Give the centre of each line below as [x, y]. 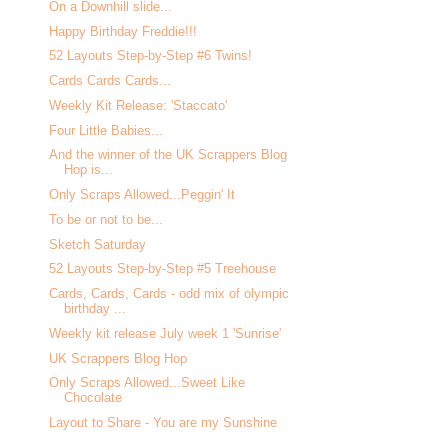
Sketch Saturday [98, 244]
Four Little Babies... [106, 130]
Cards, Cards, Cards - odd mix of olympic [169, 293]
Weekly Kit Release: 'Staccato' [138, 105]
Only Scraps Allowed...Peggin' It [142, 194]
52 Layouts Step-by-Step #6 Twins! [151, 56]
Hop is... [89, 170]
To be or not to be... [106, 219]
